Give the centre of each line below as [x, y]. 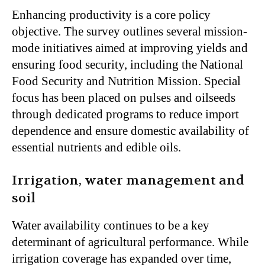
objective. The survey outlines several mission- [130, 32]
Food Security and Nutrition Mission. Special [126, 81]
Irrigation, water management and [128, 181]
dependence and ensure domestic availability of [130, 131]
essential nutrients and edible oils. [96, 148]
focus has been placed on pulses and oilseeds [124, 98]
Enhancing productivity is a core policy [111, 15]
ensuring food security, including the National [127, 65]
